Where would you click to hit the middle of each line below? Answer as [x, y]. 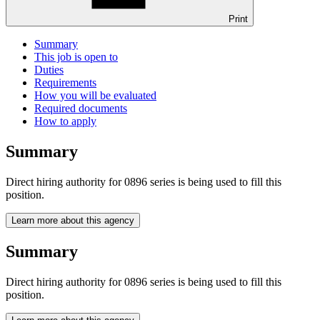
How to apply [65, 121]
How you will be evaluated [95, 96]
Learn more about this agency [73, 220]
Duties [49, 70]
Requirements [65, 83]
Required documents [81, 109]
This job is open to [76, 57]
